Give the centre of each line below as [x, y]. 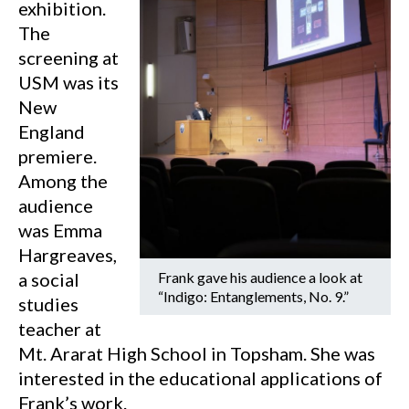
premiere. [58, 156]
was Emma [60, 230]
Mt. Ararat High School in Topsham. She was [197, 353]
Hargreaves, [68, 255]
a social [49, 279]
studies [48, 304]
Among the [63, 181]
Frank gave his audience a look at [260, 277]
